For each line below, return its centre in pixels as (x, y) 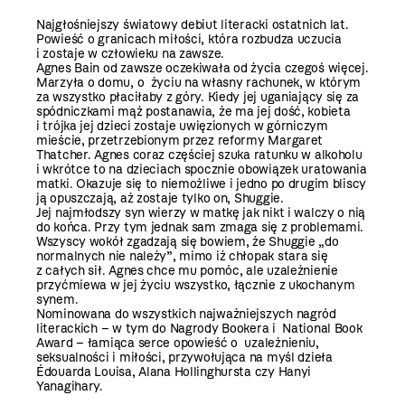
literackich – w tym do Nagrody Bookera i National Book (199, 328)
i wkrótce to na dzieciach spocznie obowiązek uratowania (202, 169)
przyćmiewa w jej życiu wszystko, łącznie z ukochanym (196, 285)
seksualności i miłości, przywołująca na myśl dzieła (184, 357)
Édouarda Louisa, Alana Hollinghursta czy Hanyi (174, 372)
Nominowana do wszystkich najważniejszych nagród (186, 314)
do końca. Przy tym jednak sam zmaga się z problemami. (200, 227)
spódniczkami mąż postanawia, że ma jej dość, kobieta (193, 111)
